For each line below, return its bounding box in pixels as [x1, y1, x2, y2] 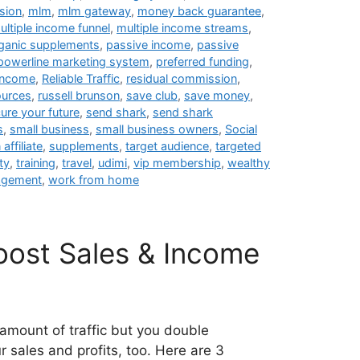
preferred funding [156, 55, 249, 69]
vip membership [133, 156, 221, 170]
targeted [215, 139, 261, 153]
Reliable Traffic [42, 72, 120, 86]
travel [62, 156, 92, 170]
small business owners [96, 122, 219, 137]
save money [184, 88, 250, 103]
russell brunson [38, 88, 120, 103]
